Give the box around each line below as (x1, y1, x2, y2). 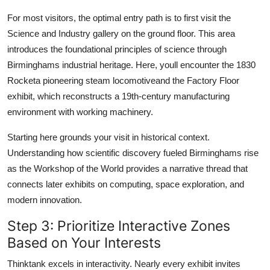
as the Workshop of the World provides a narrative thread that (7, 163, 248, 174)
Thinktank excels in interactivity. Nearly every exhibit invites (7, 258, 240, 269)
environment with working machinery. (7, 106, 153, 117)
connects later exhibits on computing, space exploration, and (7, 178, 244, 189)
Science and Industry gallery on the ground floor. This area (7, 28, 235, 39)
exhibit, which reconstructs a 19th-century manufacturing (7, 90, 230, 101)
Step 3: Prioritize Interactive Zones (7, 216, 230, 234)
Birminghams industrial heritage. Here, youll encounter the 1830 (7, 59, 256, 70)
